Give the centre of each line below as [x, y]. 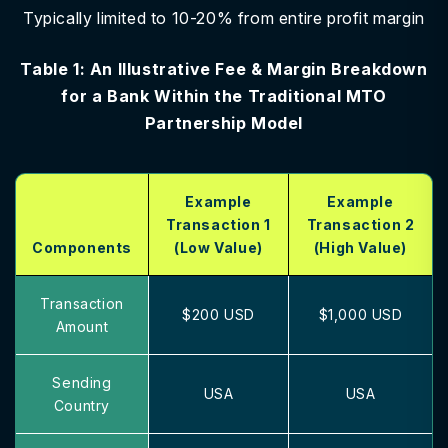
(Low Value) [218, 247]
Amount [82, 326]
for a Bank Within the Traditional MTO [224, 96]
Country [82, 405]
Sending [82, 382]
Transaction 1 [218, 224]
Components [82, 247]
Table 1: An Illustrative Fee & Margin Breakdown [224, 69]
